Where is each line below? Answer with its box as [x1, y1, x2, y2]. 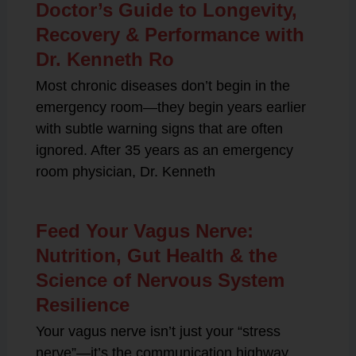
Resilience [35, 293, 130, 315]
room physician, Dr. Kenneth [35, 163, 215, 180]
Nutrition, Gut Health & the [35, 244, 277, 266]
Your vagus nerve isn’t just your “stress [35, 323, 281, 339]
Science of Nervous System [35, 269, 284, 291]
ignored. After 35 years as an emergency [35, 141, 293, 158]
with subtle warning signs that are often [35, 120, 283, 137]
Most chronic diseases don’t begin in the [35, 77, 290, 94]
